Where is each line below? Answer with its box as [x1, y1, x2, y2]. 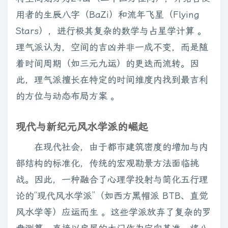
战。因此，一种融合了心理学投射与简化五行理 [16, 174, 208, 185]
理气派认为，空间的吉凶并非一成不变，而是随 [16, 42, 208, 53]
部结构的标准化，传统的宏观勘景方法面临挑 [16, 158, 199, 169]
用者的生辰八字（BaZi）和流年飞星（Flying [16, 9, 199, 20]
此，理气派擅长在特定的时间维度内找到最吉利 [16, 74, 208, 85]
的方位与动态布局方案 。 [16, 91, 120, 102]
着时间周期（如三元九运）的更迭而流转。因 [16, 58, 199, 69]
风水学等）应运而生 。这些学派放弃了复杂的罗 [16, 207, 211, 218]
